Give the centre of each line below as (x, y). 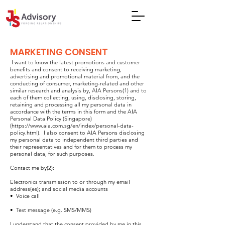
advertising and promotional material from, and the (75, 76)
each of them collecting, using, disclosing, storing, (73, 97)
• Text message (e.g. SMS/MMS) (51, 210)
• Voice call (25, 196)
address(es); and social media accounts (59, 189)
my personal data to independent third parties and (74, 140)
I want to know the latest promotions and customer (75, 62)
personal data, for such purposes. (52, 154)
